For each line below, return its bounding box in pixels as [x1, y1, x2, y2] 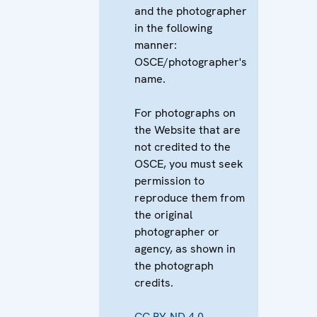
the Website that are [134, 122, 241, 137]
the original [134, 207, 193, 222]
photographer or [134, 224, 220, 239]
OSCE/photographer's [134, 54, 248, 69]
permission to [134, 173, 205, 188]
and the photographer [134, 3, 248, 18]
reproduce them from [134, 190, 246, 205]
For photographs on [134, 105, 236, 120]
